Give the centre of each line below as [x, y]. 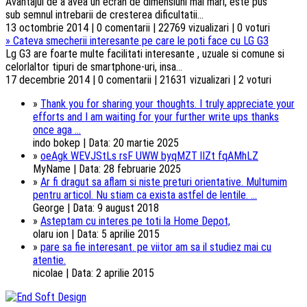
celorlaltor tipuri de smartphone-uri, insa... [94, 67]
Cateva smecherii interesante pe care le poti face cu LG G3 [141, 41]
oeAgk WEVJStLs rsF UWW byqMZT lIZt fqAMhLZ [149, 156]
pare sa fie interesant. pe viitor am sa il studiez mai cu [156, 247]
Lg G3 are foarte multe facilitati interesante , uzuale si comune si [145, 54]
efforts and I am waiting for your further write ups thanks [156, 117]
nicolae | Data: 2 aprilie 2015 [94, 273]
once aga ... [57, 130]
